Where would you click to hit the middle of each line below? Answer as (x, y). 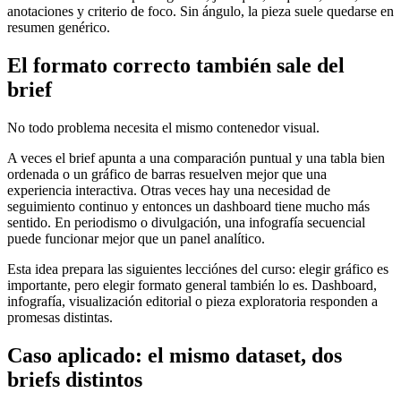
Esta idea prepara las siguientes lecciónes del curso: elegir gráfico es (198, 269)
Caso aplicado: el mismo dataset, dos (175, 355)
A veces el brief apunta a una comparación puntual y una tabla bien (196, 158)
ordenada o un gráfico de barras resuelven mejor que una (167, 175)
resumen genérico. (59, 28)
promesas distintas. (60, 318)
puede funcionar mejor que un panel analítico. (136, 239)
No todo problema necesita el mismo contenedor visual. (163, 128)
